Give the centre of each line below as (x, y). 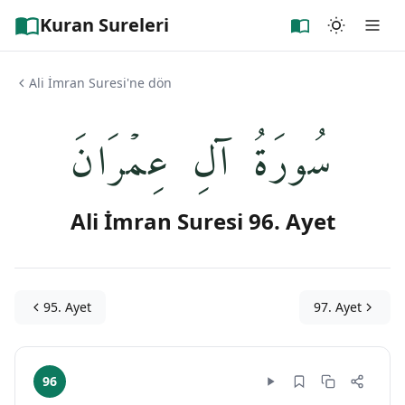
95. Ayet (67, 307)
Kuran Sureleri (104, 25)
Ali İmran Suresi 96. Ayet (202, 221)
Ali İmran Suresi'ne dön (100, 83)
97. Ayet (338, 307)
